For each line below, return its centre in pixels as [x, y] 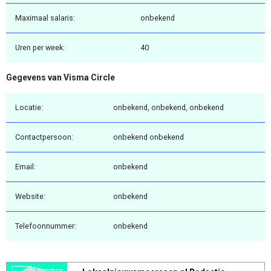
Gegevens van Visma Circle [60, 78]
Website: [30, 196]
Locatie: [29, 107]
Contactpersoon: [44, 137]
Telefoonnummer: [46, 226]
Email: [25, 166]
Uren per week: [40, 48]
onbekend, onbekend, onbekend [168, 107]
